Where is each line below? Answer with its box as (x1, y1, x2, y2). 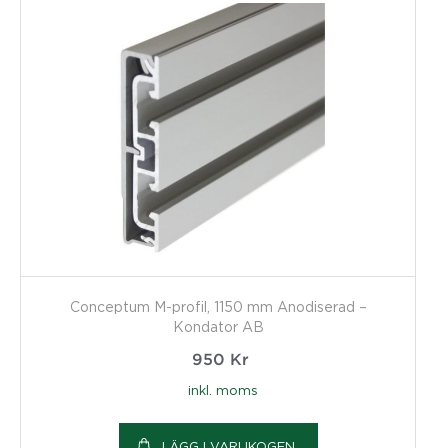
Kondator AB (172, 318, 264, 334)
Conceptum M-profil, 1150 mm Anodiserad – (69, 298, 367, 314)
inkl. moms (188, 382, 258, 397)
